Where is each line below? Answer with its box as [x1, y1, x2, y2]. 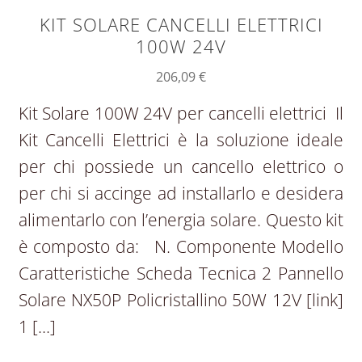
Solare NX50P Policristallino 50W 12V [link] [18, 288, 344, 311]
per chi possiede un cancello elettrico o [18, 154, 344, 178]
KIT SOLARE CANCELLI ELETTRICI [39, 11, 323, 37]
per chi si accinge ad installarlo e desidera [18, 181, 344, 204]
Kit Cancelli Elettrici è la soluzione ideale [18, 128, 344, 151]
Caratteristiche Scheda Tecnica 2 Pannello [18, 261, 344, 284]
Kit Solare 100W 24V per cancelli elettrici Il [18, 101, 344, 124]
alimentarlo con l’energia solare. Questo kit [18, 208, 344, 231]
